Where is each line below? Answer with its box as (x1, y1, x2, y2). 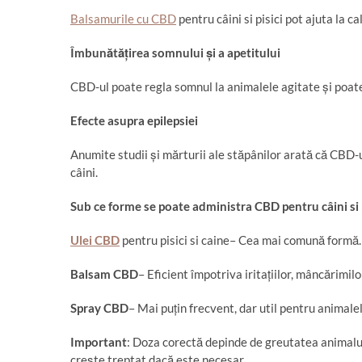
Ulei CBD (70, 233, 120, 247)
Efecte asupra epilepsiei (70, 113, 198, 128)
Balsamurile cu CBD (70, 11, 176, 26)
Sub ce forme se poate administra (70, 199, 255, 213)
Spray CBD (70, 301, 128, 315)
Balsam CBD (70, 267, 138, 281)
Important (70, 335, 127, 349)
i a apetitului (213, 45, 280, 60)
